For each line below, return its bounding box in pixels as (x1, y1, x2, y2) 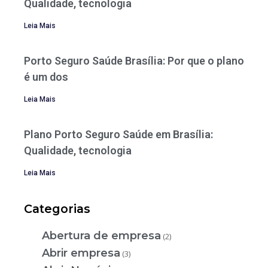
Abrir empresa (42, 246, 120, 260)
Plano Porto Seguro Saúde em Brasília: (24, 128, 213, 141)
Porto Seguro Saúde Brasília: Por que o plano (24, 54, 244, 67)
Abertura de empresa (42, 229, 161, 243)
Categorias (24, 202, 90, 217)
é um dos (24, 71, 68, 83)
